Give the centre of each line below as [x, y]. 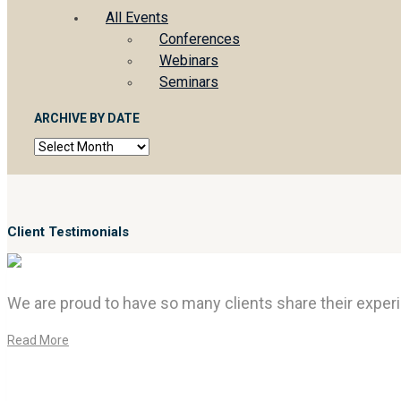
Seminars [189, 82]
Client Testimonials [68, 232]
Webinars [189, 61]
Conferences [200, 39]
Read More [38, 341]
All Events [137, 18]
